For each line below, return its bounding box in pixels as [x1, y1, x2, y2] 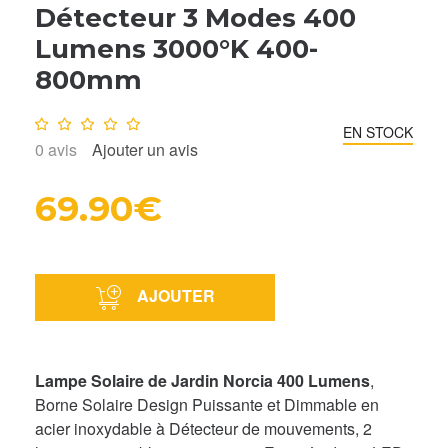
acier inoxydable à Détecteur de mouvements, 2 [35, 416, 372, 440]
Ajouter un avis [92, 137, 198, 161]
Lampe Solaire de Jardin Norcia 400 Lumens [35, 368, 370, 392]
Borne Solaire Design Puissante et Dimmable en [35, 392, 379, 416]
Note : [35, 107, 81, 131]
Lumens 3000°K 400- [35, 32, 318, 65]
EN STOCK [343, 121, 413, 142]
